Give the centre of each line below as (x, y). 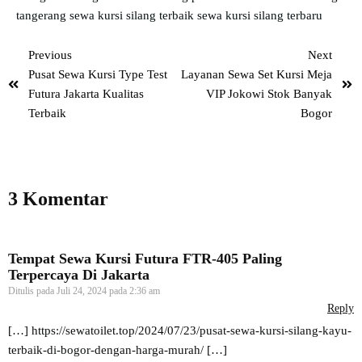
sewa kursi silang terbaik (133, 16)
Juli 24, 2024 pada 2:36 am (108, 291)
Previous (50, 55)
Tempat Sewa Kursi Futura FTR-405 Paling (145, 259)
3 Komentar (58, 199)
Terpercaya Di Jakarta (79, 275)
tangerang (43, 16)
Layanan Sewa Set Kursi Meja (257, 75)
